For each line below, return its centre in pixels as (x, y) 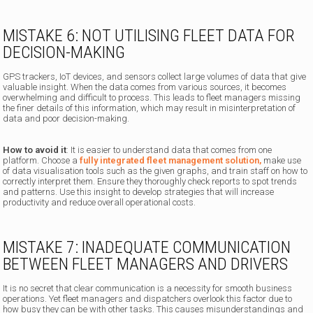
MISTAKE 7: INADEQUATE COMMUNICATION (147, 247)
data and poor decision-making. (66, 118)
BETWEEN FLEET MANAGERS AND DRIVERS (146, 264)
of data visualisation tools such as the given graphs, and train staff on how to (155, 170)
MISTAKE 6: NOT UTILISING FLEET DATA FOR (149, 35)
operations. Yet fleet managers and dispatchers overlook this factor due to (148, 298)
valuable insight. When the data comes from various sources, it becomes (145, 87)
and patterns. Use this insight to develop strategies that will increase (139, 191)
